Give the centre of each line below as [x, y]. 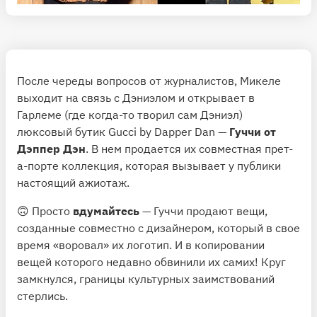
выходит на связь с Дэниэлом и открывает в [136, 98]
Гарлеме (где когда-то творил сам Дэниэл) [130, 115]
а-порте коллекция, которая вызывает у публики [149, 166]
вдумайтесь [108, 211]
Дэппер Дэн [51, 149]
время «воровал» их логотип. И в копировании [141, 245]
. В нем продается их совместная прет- [189, 149]
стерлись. [42, 296]
